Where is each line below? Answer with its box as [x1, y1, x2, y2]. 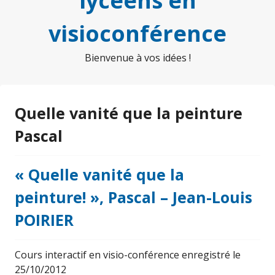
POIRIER [15, 209, 74, 230]
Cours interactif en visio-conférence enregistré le [15, 248, 241, 261]
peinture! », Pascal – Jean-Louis [15, 187, 252, 207]
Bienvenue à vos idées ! [84, 51, 191, 64]
